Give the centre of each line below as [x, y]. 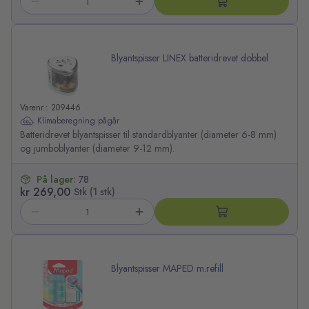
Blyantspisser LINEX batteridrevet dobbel [190, 58]
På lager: [58, 180]
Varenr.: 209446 [50, 108]
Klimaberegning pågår [78, 120]
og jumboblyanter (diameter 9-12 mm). [97, 149]
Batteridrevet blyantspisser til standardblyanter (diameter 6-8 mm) [148, 135]
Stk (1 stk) [94, 192]
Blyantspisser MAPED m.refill [167, 269]
